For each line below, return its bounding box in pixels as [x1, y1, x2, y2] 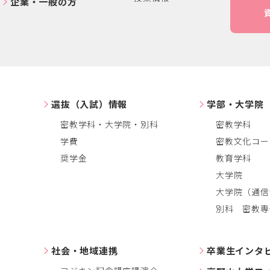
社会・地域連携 [51, 244, 118, 257]
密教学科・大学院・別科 [60, 118, 159, 130]
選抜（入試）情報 [51, 98, 127, 110]
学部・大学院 [207, 98, 264, 110]
